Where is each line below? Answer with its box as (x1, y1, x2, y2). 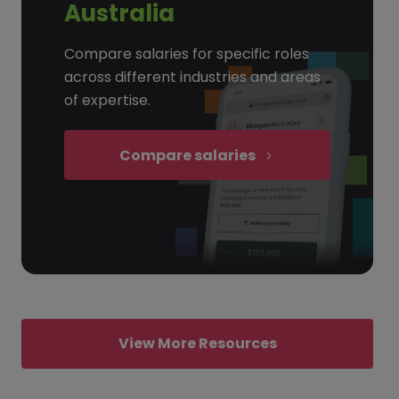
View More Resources (118, 332, 277, 354)
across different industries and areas (64, 66, 321, 87)
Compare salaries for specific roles (64, 43, 309, 64)
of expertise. (64, 89, 151, 110)
